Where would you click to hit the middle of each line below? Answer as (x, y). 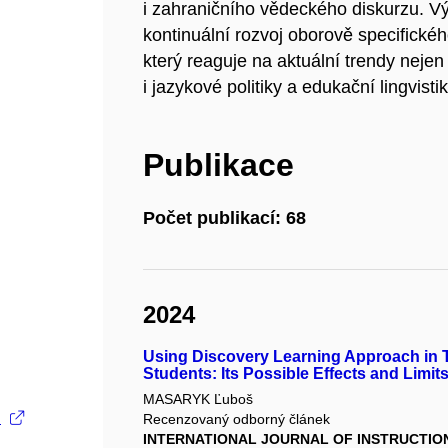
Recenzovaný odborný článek (237, 418)
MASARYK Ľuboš (198, 398)
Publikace (219, 165)
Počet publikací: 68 (225, 218)
